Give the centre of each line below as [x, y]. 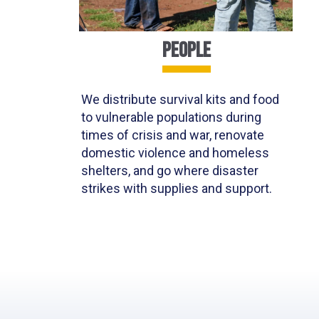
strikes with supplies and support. [177, 189]
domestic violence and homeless [175, 153]
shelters [105, 171]
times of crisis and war [145, 135]
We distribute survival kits [155, 100]
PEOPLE [186, 51]
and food [254, 100]
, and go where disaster [193, 171]
